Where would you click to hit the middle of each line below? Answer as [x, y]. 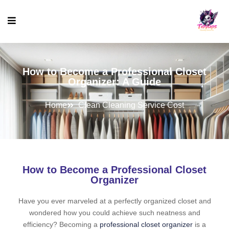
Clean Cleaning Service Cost [131, 105]
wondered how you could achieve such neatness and [114, 213]
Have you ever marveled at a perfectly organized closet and [114, 201]
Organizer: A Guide [114, 82]
